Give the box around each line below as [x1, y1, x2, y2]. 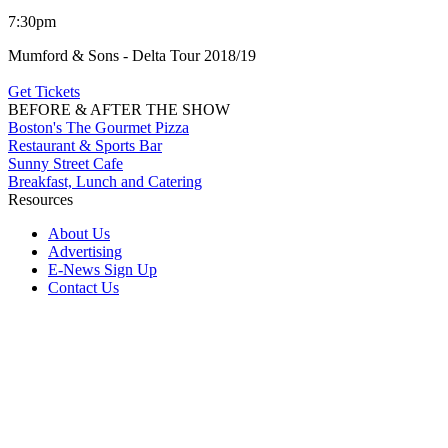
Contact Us [48, 278, 119, 296]
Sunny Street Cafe [8, 154, 123, 172]
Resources [8, 190, 73, 208]
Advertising [48, 242, 122, 260]
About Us [48, 224, 110, 242]
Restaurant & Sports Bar [8, 136, 162, 154]
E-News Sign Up [48, 260, 157, 278]
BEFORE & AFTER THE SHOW [8, 100, 230, 118]
